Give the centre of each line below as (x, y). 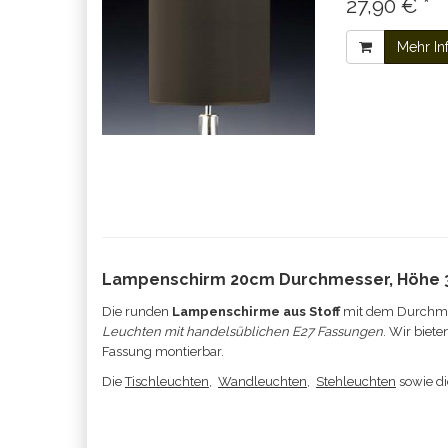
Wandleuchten (262, 381)
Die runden (137, 311)
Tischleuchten (167, 381)
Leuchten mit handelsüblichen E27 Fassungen (242, 331)
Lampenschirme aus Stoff (256, 311)
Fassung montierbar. (163, 351)
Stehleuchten (356, 381)
